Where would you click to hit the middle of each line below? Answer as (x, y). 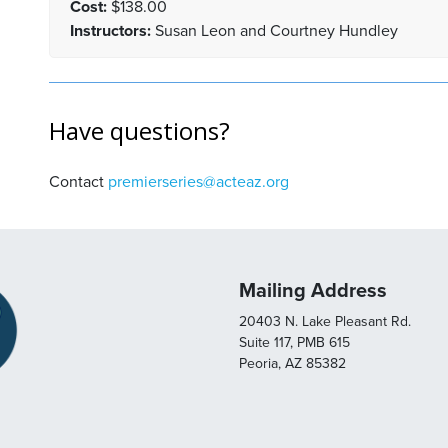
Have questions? (139, 130)
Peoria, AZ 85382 (292, 363)
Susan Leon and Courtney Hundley (274, 31)
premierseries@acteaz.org (198, 181)
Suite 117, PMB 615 (294, 342)
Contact (78, 181)
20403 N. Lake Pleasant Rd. (324, 321)
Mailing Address (312, 290)
